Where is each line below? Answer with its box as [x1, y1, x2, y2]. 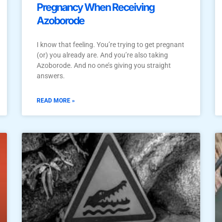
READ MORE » [37, 97, 75, 104]
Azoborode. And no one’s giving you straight [37, 61, 171, 69]
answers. [37, 71, 65, 80]
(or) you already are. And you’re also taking [37, 51, 168, 59]
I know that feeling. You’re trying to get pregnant [37, 40, 184, 49]
